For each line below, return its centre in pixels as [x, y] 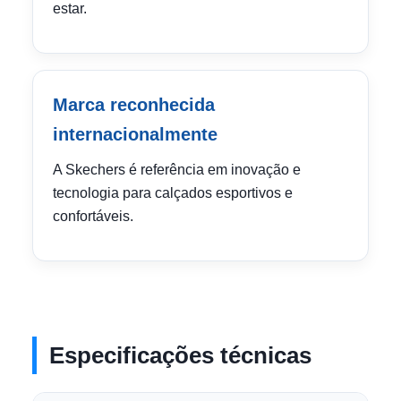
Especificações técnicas [180, 355]
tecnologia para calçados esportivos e [173, 193]
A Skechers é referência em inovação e [177, 170]
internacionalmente [135, 134]
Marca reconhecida [134, 105]
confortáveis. [93, 216]
